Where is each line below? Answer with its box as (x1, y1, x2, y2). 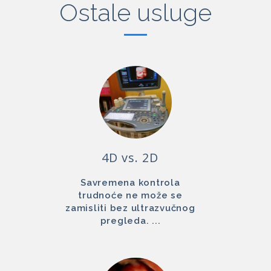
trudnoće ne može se (78, 189, 183, 201)
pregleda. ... (100, 215, 161, 226)
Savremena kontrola (80, 177, 180, 188)
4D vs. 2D (102, 149, 159, 166)
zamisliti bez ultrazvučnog (65, 202, 195, 214)
